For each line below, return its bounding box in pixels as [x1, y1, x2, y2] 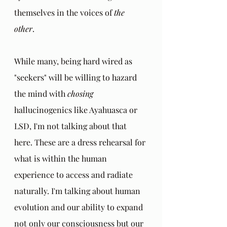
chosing [67, 88, 93, 99]
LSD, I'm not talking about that [14, 120, 129, 131]
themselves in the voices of [14, 7, 114, 18]
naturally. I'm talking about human [14, 185, 142, 196]
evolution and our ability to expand [14, 201, 145, 212]
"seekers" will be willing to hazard [14, 71, 139, 83]
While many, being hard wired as [14, 55, 134, 66]
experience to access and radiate [14, 169, 135, 180]
